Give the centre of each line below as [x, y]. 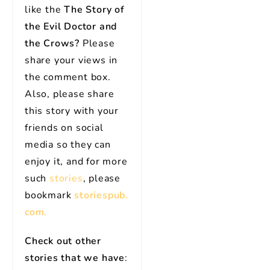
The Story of [94, 10]
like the [45, 10]
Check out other [63, 241]
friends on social [64, 128]
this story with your [72, 111]
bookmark [50, 195]
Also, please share [70, 94]
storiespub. [102, 195]
